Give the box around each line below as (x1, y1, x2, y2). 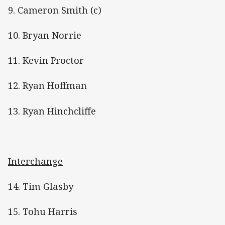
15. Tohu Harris (8, 205, 77, 218)
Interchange (8, 155, 63, 167)
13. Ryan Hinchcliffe (8, 104, 96, 117)
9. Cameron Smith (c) (8, 4, 101, 16)
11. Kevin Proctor (8, 54, 84, 67)
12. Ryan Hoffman (8, 79, 87, 92)
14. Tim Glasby (8, 180, 73, 193)
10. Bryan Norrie (8, 29, 81, 42)
